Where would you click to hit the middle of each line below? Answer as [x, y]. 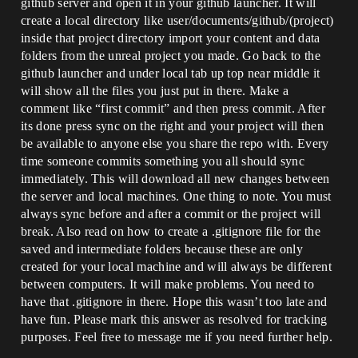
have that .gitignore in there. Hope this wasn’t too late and [174, 302]
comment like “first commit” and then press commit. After [173, 108]
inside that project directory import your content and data [171, 38]
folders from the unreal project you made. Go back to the [171, 56]
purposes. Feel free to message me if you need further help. [177, 337]
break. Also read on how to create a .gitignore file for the [171, 231]
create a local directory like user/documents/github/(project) [177, 20]
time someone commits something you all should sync [163, 161]
